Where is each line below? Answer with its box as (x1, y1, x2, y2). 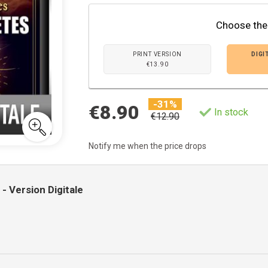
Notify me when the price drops (89, 141, 207, 151)
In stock (214, 106, 248, 118)
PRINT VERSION (132, 51, 182, 57)
